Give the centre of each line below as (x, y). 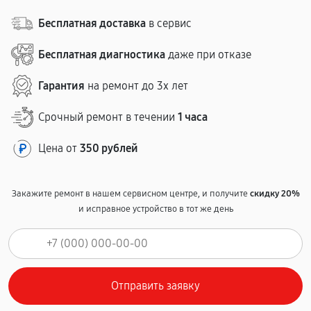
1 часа (193, 117)
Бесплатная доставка (92, 23)
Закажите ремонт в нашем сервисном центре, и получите (131, 194)
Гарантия (61, 86)
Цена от (59, 148)
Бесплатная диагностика (102, 54)
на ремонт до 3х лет (136, 86)
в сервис (169, 23)
